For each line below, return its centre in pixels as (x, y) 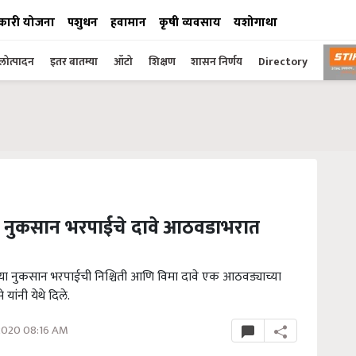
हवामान (128, 23)
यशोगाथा (255, 23)
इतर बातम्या (74, 62)
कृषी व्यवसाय (190, 23)
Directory (283, 62)
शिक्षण (163, 62)
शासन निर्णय (217, 62)
